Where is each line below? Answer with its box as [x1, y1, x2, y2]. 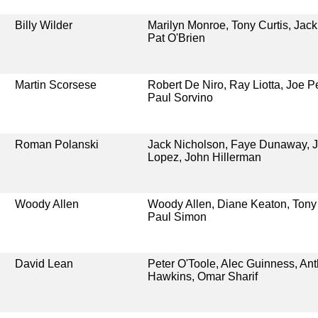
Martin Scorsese [15, 78, 97, 91]
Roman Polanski [15, 138, 99, 150]
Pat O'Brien [147, 31, 205, 44]
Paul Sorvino [147, 91, 213, 104]
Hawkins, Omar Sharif [147, 270, 258, 283]
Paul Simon [147, 210, 207, 223]
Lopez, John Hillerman [147, 150, 261, 163]
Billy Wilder [15, 18, 73, 31]
